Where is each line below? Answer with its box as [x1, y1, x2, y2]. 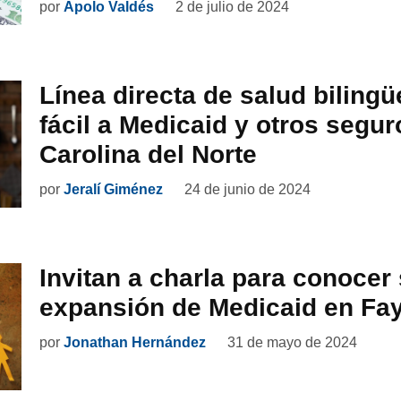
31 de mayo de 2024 [227, 334, 357, 350]
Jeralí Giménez [64, 181, 163, 197]
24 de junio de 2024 [184, 181, 311, 197]
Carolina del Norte [39, 140, 257, 168]
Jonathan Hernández [64, 334, 206, 350]
